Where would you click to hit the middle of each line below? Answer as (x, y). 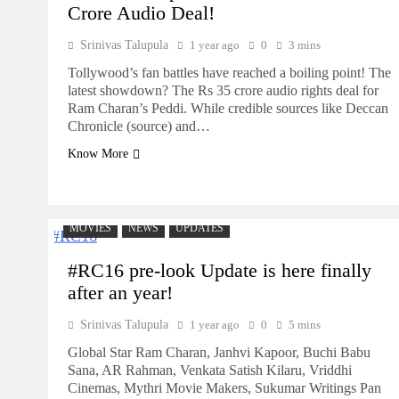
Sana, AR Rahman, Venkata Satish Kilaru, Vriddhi (210, 370)
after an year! (120, 293)
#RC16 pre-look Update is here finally (220, 271)
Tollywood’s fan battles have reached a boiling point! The (229, 73)
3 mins (305, 45)
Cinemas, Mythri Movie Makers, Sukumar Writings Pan (224, 388)
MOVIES (90, 228)
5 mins (305, 325)
